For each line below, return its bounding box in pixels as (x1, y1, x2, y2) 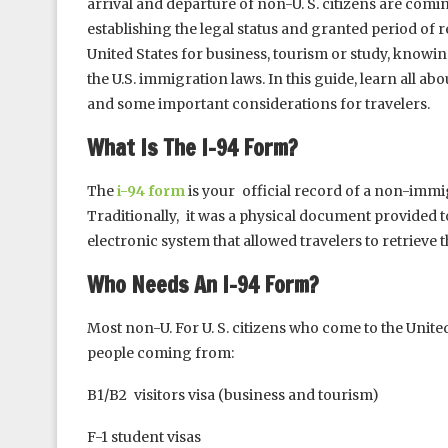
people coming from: (87, 344, 234, 362)
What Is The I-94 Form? (87, 132, 298, 163)
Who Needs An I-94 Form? (87, 269, 319, 300)
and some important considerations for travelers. (87, 95, 430, 113)
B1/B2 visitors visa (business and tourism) (87, 386, 379, 404)
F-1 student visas (87, 428, 201, 446)
